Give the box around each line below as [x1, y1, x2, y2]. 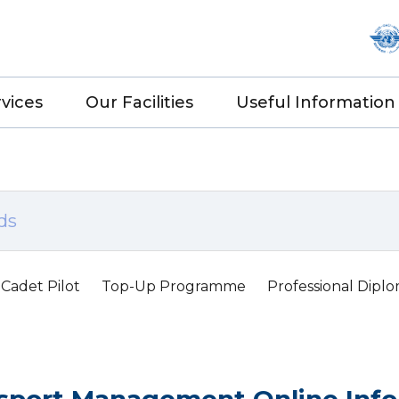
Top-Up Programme [102, 278, 246, 295]
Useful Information [236, 93, 395, 112]
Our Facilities [85, 93, 193, 112]
